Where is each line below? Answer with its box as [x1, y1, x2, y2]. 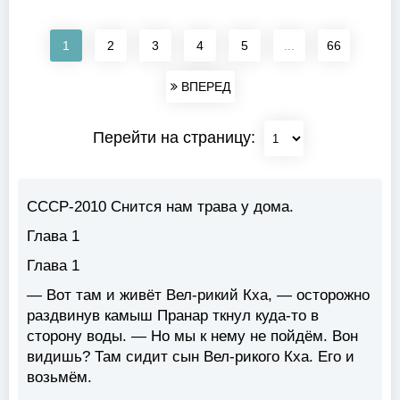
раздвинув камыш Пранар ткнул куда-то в [27, 307, 319, 325]
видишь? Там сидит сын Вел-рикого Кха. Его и [27, 348, 354, 366]
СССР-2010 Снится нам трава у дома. [27, 198, 294, 216]
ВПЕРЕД [177, 79, 230, 95]
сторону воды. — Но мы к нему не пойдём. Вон [27, 328, 358, 346]
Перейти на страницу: [92, 128, 260, 146]
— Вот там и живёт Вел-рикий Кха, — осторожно [27, 287, 370, 304]
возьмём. [27, 369, 92, 387]
